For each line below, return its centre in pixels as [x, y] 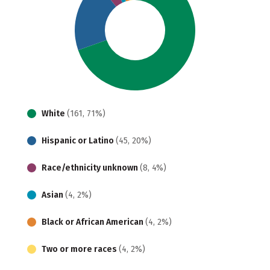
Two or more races [80, 249]
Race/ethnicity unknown [91, 168]
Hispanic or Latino [79, 140]
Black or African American [93, 222]
